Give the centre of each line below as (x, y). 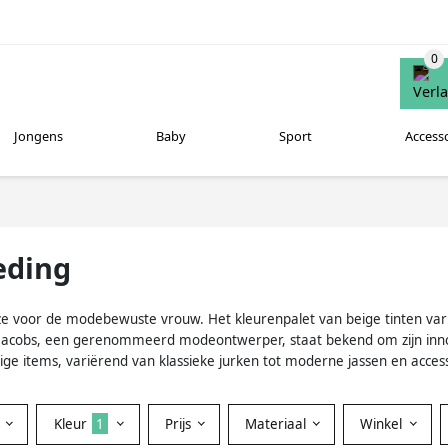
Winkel (383, 423)
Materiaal (277, 423)
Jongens (39, 136)
